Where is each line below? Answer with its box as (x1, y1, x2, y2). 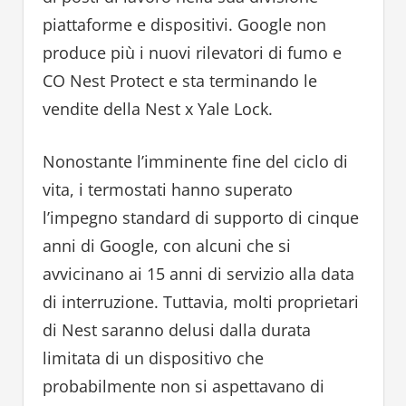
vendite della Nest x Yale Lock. (42, 98, 273, 121)
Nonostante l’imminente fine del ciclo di (42, 150, 348, 173)
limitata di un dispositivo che (42, 347, 264, 370)
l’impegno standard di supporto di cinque (42, 207, 359, 229)
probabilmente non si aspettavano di (42, 375, 324, 398)
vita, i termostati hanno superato (42, 179, 293, 201)
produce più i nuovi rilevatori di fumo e (42, 42, 342, 64)
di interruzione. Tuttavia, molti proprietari (42, 291, 359, 314)
